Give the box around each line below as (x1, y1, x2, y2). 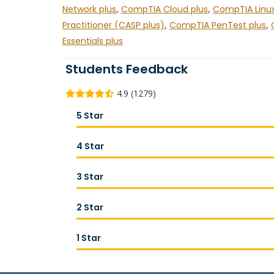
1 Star (76, 232, 101, 244)
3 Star (76, 171, 103, 183)
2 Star (76, 201, 103, 213)
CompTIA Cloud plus (121, 3, 208, 15)
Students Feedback (65, 61, 188, 78)
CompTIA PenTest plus (169, 19, 266, 31)
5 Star (76, 109, 103, 122)
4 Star (76, 140, 104, 152)
